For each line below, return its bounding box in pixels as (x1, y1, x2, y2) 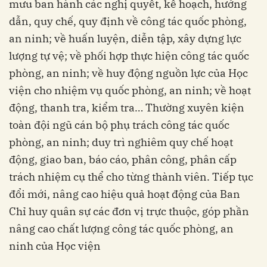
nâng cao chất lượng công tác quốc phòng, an (9, 222, 234, 236)
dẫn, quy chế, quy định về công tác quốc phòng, (9, 14, 247, 29)
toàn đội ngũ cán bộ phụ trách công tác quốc (9, 118, 229, 132)
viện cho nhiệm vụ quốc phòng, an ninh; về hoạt (9, 83, 251, 98)
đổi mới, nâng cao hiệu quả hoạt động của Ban (9, 187, 240, 201)
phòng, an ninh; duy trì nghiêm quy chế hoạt (9, 135, 233, 150)
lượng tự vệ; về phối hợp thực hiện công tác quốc (9, 49, 249, 63)
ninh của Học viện (9, 239, 101, 253)
